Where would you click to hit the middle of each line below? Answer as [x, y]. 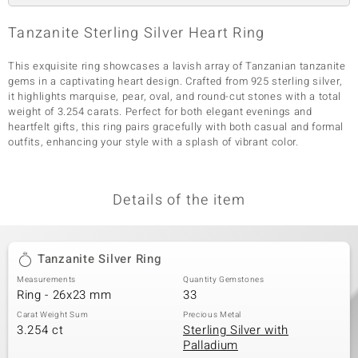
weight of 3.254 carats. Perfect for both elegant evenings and [160, 111]
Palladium [211, 345]
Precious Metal [213, 315]
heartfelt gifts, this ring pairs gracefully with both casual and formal [176, 127]
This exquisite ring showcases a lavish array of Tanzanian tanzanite [177, 66]
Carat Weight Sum [53, 315]
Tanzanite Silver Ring [99, 259]
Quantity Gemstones [224, 280]
